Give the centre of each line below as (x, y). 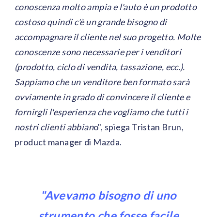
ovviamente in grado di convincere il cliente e (102, 97)
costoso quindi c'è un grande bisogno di (91, 22)
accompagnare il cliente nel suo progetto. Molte (108, 37)
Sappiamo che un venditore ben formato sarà (102, 82)
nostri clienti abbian (54, 127)
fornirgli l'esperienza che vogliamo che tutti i (101, 112)
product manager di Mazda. (68, 142)
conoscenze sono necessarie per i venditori (98, 52)
